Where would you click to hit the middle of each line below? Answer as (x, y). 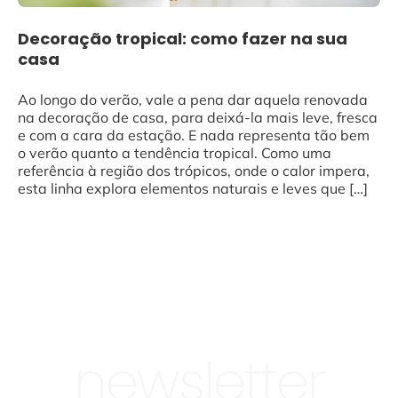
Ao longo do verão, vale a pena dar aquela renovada (193, 100)
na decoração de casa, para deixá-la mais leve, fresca (198, 118)
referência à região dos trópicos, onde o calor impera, (194, 171)
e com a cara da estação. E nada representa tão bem (194, 135)
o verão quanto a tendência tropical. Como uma (175, 153)
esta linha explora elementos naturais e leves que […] (193, 189)
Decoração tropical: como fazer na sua (183, 39)
